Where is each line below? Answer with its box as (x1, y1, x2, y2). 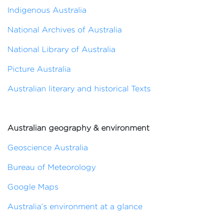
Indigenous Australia (7, 6, 86, 14)
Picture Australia (7, 65, 71, 73)
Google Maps (7, 183, 58, 191)
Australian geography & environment (7, 124, 149, 132)
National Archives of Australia (7, 26, 122, 34)
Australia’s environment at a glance (7, 202, 142, 211)
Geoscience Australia (7, 143, 88, 152)
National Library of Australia (7, 45, 115, 54)
